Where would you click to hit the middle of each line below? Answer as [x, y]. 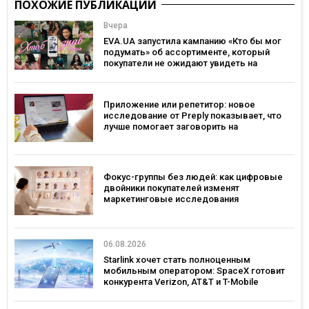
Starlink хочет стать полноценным [177, 260]
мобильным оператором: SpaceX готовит [194, 271]
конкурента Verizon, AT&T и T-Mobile [181, 282]
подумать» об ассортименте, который [187, 52]
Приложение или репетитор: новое [179, 104]
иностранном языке [147, 137]
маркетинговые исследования [171, 199]
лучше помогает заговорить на [171, 126]
